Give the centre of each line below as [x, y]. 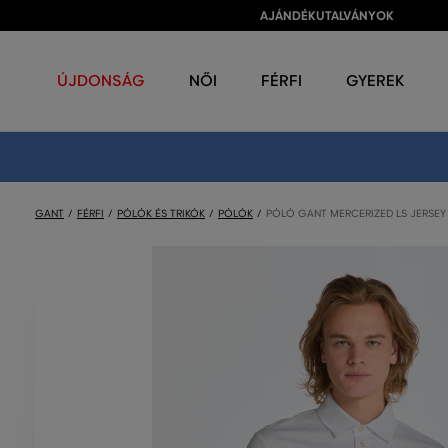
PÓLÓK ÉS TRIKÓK [161, 213]
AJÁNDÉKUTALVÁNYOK [327, 16]
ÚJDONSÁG [101, 80]
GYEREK [375, 80]
